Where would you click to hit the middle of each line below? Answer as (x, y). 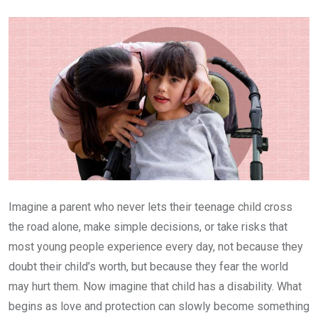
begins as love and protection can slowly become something (159, 307)
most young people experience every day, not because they (156, 247)
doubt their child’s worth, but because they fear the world (148, 267)
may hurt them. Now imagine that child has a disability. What (155, 287)
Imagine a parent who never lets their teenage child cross (150, 207)
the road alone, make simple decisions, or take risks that (148, 227)
